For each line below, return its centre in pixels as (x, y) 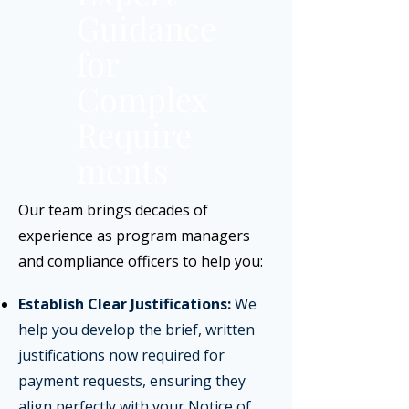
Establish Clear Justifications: (125, 304)
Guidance (147, 27)
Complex (142, 99)
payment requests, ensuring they (132, 381)
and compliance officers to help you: (141, 261)
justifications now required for (121, 355)
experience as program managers (134, 236)
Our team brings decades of (113, 210)
